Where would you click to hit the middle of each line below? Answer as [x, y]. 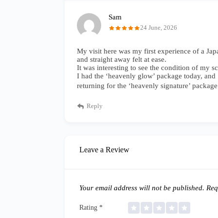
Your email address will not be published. [142, 188]
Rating [89, 208]
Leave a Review [104, 150]
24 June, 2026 [159, 27]
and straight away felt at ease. [122, 59]
